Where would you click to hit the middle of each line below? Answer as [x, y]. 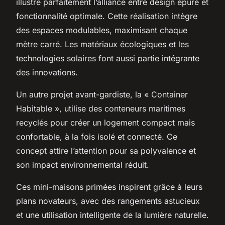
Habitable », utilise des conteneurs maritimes [101, 108]
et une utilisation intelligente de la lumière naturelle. [113, 215]
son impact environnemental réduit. [83, 164]
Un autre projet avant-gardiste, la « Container [102, 94]
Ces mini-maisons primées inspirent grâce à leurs [109, 187]
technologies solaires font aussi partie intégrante [108, 58]
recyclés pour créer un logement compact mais [105, 122]
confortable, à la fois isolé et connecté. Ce [97, 136]
